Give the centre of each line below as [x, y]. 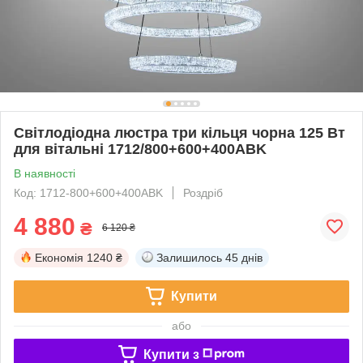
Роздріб [203, 192]
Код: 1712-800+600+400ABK [88, 192]
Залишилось [189, 257]
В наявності [45, 173]
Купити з [171, 354]
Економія [59, 257]
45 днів [244, 257]
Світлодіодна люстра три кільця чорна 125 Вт [179, 132]
